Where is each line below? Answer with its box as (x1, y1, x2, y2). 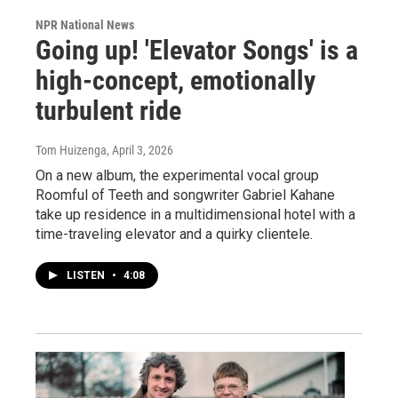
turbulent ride (36, 94, 181, 126)
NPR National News (36, 17, 134, 32)
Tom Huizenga (36, 142, 107, 157)
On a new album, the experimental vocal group (36, 166, 319, 184)
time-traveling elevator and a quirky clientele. (36, 225, 313, 243)
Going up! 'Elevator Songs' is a (36, 34, 358, 66)
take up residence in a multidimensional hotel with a (36, 205, 355, 223)
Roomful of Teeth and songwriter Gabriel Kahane (36, 186, 335, 203)
